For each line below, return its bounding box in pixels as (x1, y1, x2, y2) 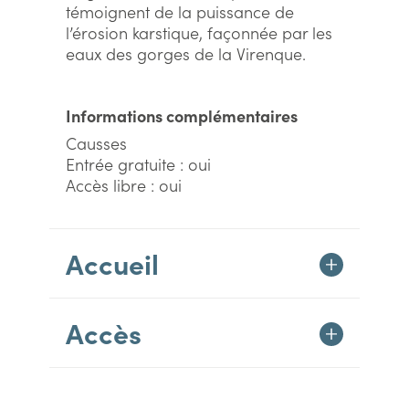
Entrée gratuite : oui (66, 152, 211, 175)
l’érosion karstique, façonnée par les (66, 21, 332, 44)
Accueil (66, 244, 159, 282)
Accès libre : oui (66, 173, 182, 196)
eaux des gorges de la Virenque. (66, 42, 306, 65)
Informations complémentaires (66, 104, 298, 127)
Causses (66, 131, 127, 154)
